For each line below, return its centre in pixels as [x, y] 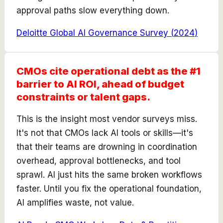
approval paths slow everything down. [93, 10]
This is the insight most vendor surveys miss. [107, 119]
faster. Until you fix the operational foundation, [109, 188]
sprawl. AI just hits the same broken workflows [109, 174]
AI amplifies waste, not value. [75, 202]
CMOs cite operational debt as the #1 [109, 71]
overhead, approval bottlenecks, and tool [99, 161]
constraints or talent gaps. [83, 97]
